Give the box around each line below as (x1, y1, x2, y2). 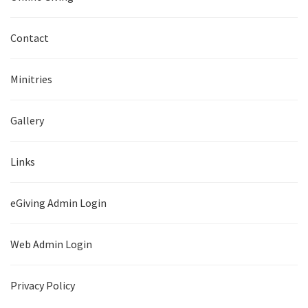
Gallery (10, 113, 44, 128)
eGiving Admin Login (10, 196, 107, 210)
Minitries (10, 72, 52, 87)
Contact (10, 31, 49, 45)
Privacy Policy (10, 278, 75, 293)
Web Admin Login (10, 237, 92, 252)
